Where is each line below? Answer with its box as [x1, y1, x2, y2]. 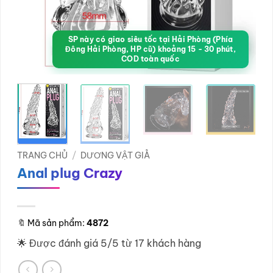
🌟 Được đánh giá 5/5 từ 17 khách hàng [17, 237, 201, 250]
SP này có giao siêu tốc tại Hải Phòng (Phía [68, 35, 233, 44]
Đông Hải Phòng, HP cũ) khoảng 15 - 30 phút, [65, 44, 236, 54]
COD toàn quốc [121, 54, 180, 63]
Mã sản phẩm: [26, 218, 87, 229]
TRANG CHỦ [17, 150, 68, 161]
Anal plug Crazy [17, 164, 122, 182]
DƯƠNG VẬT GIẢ [80, 150, 151, 161]
